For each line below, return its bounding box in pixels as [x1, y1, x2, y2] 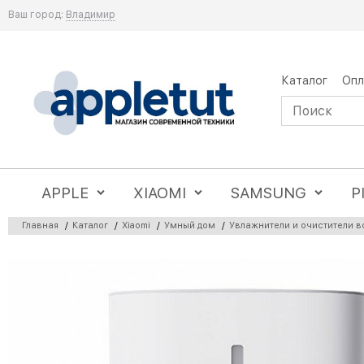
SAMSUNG [231, 184, 307, 202]
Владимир [66, 9, 115, 20]
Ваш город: [8, 9, 63, 20]
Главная [22, 219, 58, 231]
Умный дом [164, 219, 215, 231]
